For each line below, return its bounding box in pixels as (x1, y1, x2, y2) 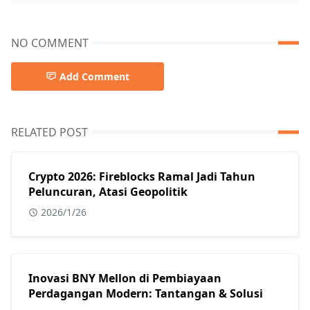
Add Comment (60, 69, 129, 83)
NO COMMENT (11, 35, 89, 51)
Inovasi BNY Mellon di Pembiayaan (28, 270, 221, 286)
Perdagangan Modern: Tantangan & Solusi (28, 285, 263, 301)
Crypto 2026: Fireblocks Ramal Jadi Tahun (28, 168, 255, 184)
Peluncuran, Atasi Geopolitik (28, 183, 188, 199)
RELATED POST (11, 124, 88, 140)
